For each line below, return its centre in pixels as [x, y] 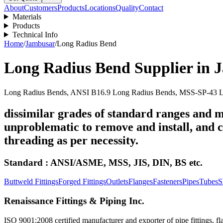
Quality [127, 8]
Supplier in [172, 68]
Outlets [117, 182]
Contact [151, 8]
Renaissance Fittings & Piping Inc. [74, 201]
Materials [27, 17]
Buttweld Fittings [31, 182]
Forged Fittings [82, 182]
